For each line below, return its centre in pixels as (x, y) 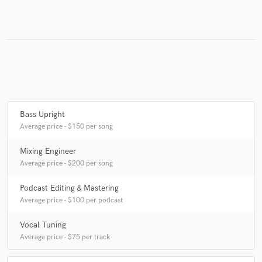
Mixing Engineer (48, 151)
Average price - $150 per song (66, 126)
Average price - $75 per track (65, 237)
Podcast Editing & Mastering (69, 188)
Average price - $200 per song (66, 163)
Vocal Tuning (43, 225)
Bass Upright (42, 114)
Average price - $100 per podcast (71, 200)
